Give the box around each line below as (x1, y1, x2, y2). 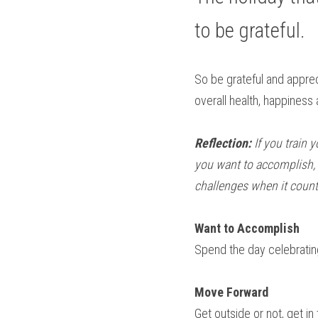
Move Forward (194, 285, 268, 300)
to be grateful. (194, 18, 305, 43)
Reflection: (194, 136, 254, 150)
